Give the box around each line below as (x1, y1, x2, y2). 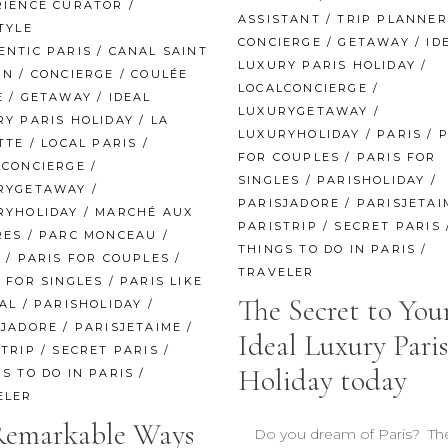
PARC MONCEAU (39, 228, 158, 243)
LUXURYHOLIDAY (238, 127, 361, 142)
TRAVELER (238, 265, 315, 280)
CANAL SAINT (108, 44, 208, 59)
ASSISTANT (238, 12, 321, 27)
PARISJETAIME (74, 320, 183, 335)
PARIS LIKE (120, 274, 204, 289)
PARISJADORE (238, 196, 341, 211)
